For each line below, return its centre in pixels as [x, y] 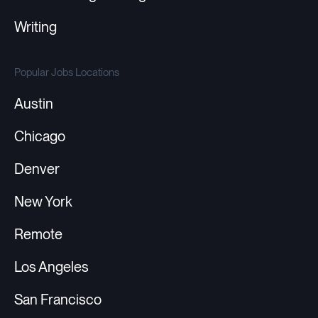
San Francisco [58, 300]
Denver [37, 169]
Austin [34, 104]
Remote [38, 235]
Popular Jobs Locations [67, 72]
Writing [35, 27]
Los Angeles [51, 267]
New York [43, 202]
